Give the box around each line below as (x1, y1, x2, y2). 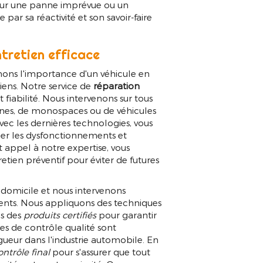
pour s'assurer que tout (50, 247, 151, 258)
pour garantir (96, 210, 157, 221)
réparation (93, 80, 140, 92)
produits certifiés (23, 210, 97, 221)
